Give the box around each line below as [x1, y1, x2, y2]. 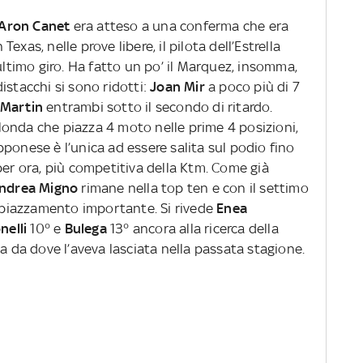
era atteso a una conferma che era [70, 18, 289, 35]
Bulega [64, 220, 111, 237]
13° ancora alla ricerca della [110, 220, 279, 237]
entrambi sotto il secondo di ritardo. [46, 99, 273, 116]
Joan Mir [150, 79, 205, 96]
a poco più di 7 [204, 79, 301, 96]
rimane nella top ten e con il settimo [81, 180, 309, 197]
